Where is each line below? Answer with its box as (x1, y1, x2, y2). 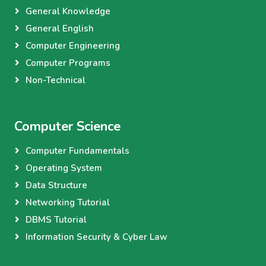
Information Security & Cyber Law (26, 231, 167, 243)
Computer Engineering (26, 40, 120, 52)
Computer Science (14, 118, 121, 136)
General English (26, 23, 94, 35)
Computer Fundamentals (26, 145, 129, 157)
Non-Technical (26, 74, 85, 87)
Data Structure (26, 179, 87, 192)
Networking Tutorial (26, 197, 110, 209)
